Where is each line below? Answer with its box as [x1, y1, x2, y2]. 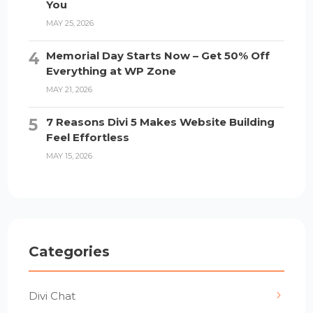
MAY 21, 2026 [46, 85, 93, 95]
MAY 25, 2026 [46, 18, 94, 29]
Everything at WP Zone [46, 64, 177, 78]
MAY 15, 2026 [46, 151, 93, 161]
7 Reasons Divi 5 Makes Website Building [46, 115, 275, 129]
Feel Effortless [46, 131, 130, 145]
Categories [29, 243, 110, 261]
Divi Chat [29, 289, 76, 303]
